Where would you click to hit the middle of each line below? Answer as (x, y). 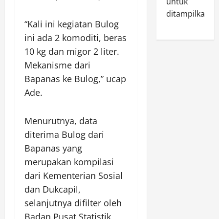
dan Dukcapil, (53, 189)
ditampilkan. (189, 14)
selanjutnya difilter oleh (73, 203)
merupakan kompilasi (69, 162)
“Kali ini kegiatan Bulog (72, 24)
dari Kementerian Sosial (74, 175)
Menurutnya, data (61, 121)
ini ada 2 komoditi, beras (76, 38)
